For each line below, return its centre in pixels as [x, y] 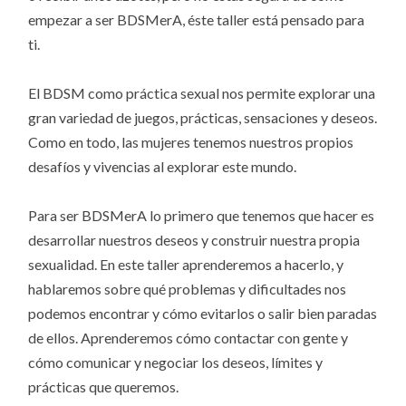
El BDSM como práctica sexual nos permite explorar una [202, 92]
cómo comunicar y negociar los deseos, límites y [176, 362]
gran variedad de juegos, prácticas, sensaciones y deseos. [203, 117]
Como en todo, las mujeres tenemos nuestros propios [191, 141]
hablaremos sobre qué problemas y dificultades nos [188, 289]
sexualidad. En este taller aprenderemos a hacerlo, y [186, 265]
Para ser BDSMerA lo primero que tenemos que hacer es [202, 216]
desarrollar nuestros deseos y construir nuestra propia [194, 240]
